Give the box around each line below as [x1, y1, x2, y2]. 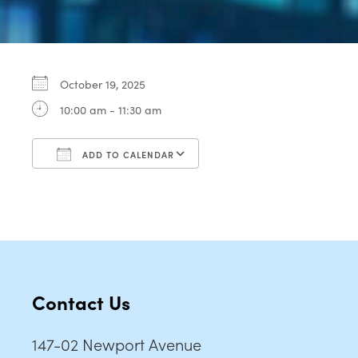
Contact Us [32, 288, 130, 315]
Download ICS [60, 174, 133, 191]
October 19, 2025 [60, 75, 158, 92]
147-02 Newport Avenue [32, 332, 201, 355]
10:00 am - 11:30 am [60, 101, 161, 117]
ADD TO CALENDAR [79, 147, 174, 161]
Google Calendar [214, 174, 304, 191]
